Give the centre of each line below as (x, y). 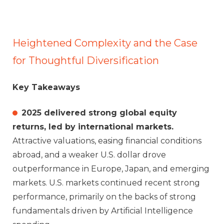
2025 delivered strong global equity (99, 112)
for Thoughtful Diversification (86, 60)
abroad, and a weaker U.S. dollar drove (89, 154)
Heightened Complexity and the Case (105, 43)
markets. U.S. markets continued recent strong (106, 182)
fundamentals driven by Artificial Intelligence (103, 210)
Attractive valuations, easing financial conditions (107, 140)
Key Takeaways (46, 87)
